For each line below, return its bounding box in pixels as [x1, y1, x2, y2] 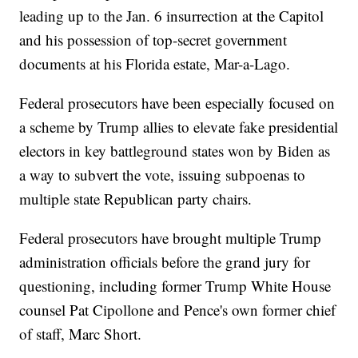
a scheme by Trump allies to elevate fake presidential [19, 117, 339, 137]
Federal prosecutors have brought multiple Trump [19, 228, 322, 249]
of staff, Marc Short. [19, 324, 142, 344]
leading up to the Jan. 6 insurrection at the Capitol [19, 6, 324, 26]
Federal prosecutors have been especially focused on [19, 93, 336, 113]
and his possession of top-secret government [19, 30, 288, 50]
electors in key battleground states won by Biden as [19, 141, 331, 161]
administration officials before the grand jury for [19, 252, 311, 272]
